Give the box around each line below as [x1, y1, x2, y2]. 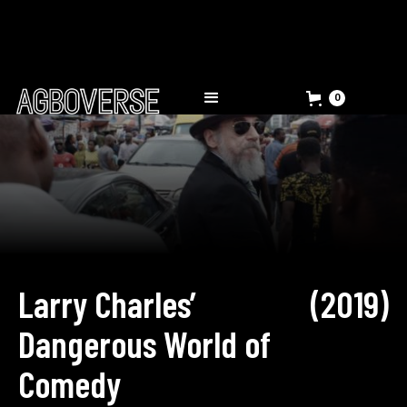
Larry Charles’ [18, 282, 196, 325]
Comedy [18, 362, 121, 405]
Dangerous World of [18, 322, 271, 365]
